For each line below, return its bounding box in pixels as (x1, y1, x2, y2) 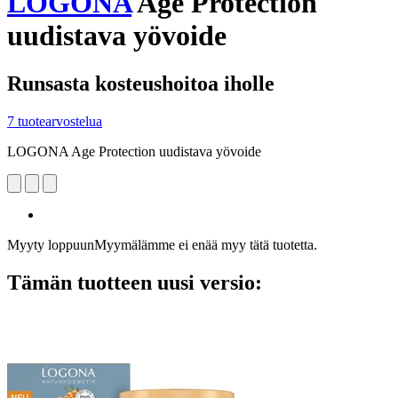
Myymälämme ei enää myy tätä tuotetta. (94, 236, 317, 252)
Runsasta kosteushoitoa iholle (7, 71, 275, 95)
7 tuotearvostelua (7, 113, 102, 129)
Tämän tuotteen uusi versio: (7, 270, 262, 294)
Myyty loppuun (7, 236, 94, 252)
